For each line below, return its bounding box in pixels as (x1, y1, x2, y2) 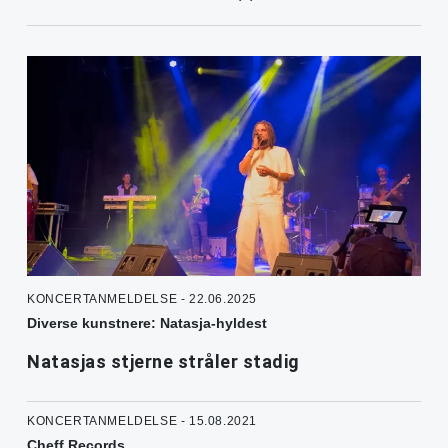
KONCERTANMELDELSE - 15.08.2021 (27, 414, 257, 429)
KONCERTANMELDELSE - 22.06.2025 (27, 292, 257, 307)
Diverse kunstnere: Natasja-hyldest (27, 315, 267, 332)
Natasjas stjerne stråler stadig (27, 351, 300, 373)
